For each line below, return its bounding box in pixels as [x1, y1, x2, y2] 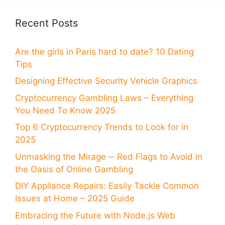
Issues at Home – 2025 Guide [15, 193, 135, 204]
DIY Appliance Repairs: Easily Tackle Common [15, 181, 199, 191]
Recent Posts [15, 17, 78, 29]
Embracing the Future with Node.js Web [15, 210, 175, 220]
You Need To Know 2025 [15, 105, 116, 116]
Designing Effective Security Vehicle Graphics [15, 76, 197, 86]
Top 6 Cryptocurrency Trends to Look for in [15, 122, 188, 133]
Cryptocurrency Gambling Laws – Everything [15, 92, 193, 103]
